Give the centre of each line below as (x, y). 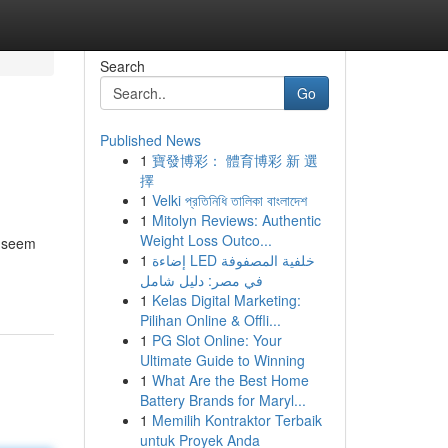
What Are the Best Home (230, 380)
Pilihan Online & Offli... (210, 320)
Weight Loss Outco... (205, 240)
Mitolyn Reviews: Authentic (236, 220)
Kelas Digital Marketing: (226, 300)
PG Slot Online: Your (216, 340)
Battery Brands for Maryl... (222, 400)
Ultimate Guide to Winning (222, 360)
